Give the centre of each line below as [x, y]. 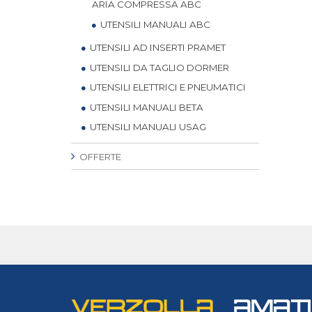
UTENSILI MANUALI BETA [146, 107]
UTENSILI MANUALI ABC [154, 24]
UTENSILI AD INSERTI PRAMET [157, 47]
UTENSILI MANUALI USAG [147, 127]
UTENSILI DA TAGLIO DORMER [158, 67]
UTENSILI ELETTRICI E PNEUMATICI [167, 87]
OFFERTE [99, 157]
